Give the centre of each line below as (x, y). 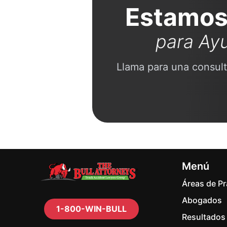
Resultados (204, 217)
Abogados (202, 200)
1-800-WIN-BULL (91, 209)
